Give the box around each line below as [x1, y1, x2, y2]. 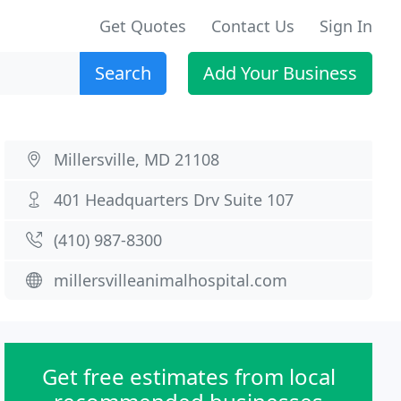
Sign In [320, 15, 372, 37]
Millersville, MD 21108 [54, 149, 220, 170]
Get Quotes [99, 15, 186, 37]
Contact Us [211, 15, 294, 37]
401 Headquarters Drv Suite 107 [54, 189, 294, 210]
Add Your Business [203, 61, 357, 85]
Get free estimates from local [41, 362, 336, 391]
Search [95, 61, 151, 85]
